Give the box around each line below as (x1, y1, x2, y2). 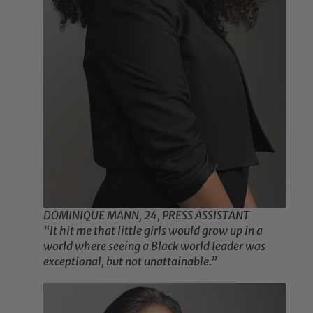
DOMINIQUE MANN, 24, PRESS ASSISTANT (43, 208, 250, 223)
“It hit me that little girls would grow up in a (43, 224, 263, 238)
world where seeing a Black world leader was (43, 239, 266, 254)
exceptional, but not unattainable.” (43, 254, 218, 269)
